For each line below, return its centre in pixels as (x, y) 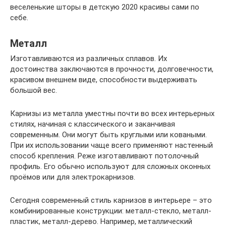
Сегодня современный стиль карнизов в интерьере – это (111, 201)
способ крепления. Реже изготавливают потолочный (104, 156)
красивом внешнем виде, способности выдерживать (104, 80)
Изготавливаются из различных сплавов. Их (89, 59)
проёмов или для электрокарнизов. (73, 177)
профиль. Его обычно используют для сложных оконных (110, 167)
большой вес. (34, 91)
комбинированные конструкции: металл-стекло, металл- (111, 211)
